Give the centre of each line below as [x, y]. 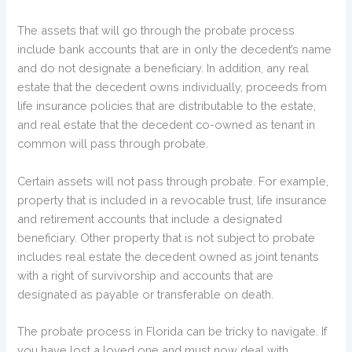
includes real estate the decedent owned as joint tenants [169, 256]
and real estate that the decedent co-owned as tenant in [167, 125]
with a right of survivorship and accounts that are [146, 275]
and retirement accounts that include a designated [150, 218]
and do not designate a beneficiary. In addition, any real [163, 68]
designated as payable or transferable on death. [146, 294]
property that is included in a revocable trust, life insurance [172, 200]
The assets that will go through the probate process [156, 31]
